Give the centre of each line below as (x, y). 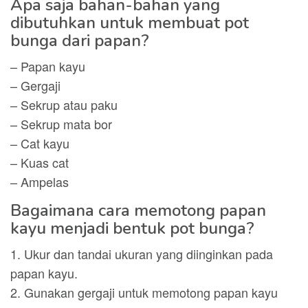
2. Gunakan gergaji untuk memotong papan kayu (144, 292)
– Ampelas (40, 181)
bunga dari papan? (80, 41)
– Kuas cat (40, 162)
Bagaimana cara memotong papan (138, 210)
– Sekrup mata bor (61, 124)
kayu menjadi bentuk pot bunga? (132, 228)
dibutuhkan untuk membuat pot (130, 23)
